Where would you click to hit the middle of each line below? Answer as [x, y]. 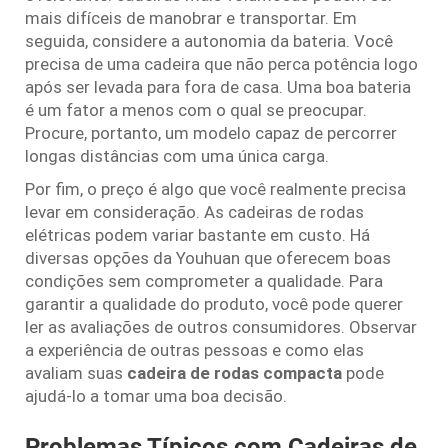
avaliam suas [76, 372]
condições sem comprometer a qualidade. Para [204, 280]
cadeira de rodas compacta [236, 372]
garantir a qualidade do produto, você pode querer [214, 303]
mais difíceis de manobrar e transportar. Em [191, 17]
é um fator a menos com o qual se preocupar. [196, 109]
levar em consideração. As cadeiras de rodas [194, 211]
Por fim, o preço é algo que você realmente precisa [215, 188]
